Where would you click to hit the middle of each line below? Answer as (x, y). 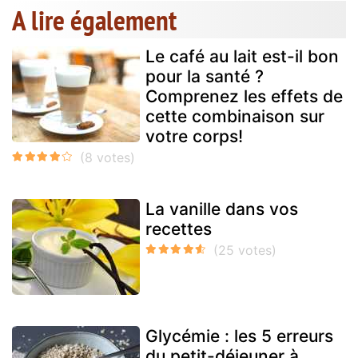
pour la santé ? (205, 76)
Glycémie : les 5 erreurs (239, 336)
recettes (179, 229)
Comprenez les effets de (244, 96)
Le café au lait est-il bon (242, 56)
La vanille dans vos (222, 209)
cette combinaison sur (235, 116)
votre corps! (194, 136)
